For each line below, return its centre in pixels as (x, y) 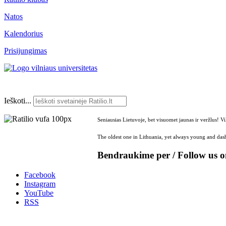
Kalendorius (23, 33)
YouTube (39, 193)
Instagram (40, 184)
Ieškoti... (18, 100)
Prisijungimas (25, 50)
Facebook (40, 175)
